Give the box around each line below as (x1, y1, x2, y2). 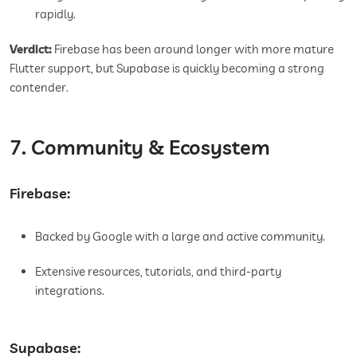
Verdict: (10, 41, 52, 57)
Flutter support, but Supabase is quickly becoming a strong (10, 60, 324, 76)
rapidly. (35, 6, 76, 22)
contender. (10, 79, 69, 95)
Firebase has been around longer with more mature (52, 41, 334, 57)
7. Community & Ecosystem (10, 134, 270, 159)
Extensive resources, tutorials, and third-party (35, 263, 281, 279)
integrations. (35, 282, 104, 298)
